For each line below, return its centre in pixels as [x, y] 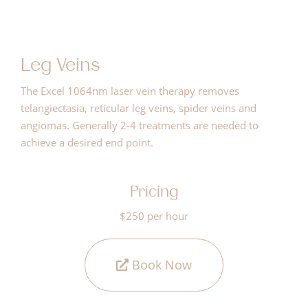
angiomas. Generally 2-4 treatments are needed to [140, 125]
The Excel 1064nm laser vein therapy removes [130, 90]
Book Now [160, 264]
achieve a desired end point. [87, 142]
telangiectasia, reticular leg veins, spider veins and [139, 108]
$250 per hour [154, 216]
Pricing [154, 191]
